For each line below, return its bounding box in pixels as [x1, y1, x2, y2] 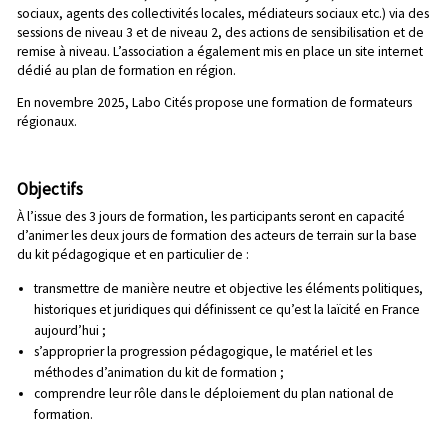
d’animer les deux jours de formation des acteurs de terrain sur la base [17, 227, 417, 245]
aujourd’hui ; [34, 321, 106, 339]
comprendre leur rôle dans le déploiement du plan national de [34, 384, 394, 402]
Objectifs [17, 177, 83, 200]
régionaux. [17, 113, 77, 131]
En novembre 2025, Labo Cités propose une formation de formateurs [17, 94, 412, 112]
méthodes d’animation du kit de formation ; [34, 363, 284, 381]
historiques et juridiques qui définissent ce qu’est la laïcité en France [34, 300, 420, 318]
